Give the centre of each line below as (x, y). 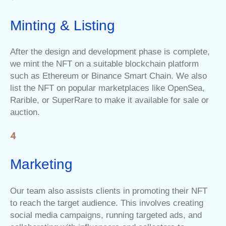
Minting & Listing (63, 25)
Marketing (41, 164)
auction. (25, 112)
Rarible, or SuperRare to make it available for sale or (109, 100)
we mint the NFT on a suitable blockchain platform (104, 64)
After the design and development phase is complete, (110, 52)
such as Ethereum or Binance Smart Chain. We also (108, 76)
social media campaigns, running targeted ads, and (106, 215)
